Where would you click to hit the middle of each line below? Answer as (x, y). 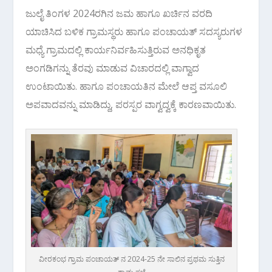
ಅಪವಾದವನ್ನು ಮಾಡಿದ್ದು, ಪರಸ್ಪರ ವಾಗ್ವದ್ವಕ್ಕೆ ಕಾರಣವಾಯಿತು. (131, 104)
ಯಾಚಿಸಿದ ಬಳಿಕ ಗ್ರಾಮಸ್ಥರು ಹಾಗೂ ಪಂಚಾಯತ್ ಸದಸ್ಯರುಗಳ (134, 31)
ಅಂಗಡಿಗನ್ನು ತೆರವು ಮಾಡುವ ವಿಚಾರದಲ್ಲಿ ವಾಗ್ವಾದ (113, 68)
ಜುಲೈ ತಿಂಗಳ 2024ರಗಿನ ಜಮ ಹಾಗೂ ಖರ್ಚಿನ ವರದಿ (119, 13)
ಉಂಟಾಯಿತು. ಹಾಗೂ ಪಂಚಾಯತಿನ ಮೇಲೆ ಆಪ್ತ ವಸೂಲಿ (127, 86)
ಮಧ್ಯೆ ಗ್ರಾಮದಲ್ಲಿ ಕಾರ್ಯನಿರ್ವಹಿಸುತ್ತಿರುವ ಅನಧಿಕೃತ (116, 49)
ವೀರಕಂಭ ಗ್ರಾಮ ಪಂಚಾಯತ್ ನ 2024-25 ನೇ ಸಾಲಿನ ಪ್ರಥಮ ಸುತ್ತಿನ (131, 259)
